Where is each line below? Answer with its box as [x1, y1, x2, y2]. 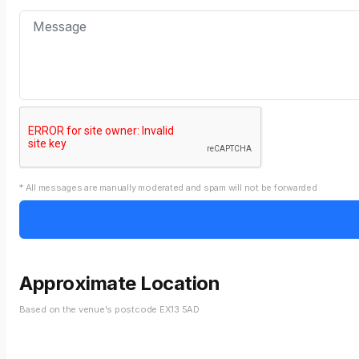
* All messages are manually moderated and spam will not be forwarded [19, 182, 317, 193]
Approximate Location [19, 272, 220, 295]
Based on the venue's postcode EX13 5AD [19, 304, 200, 315]
